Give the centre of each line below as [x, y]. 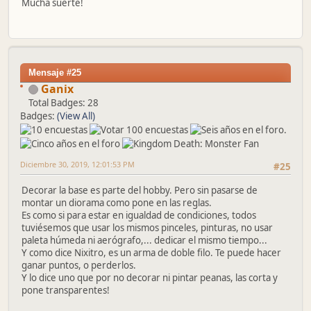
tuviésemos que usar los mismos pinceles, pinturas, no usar [147, 227]
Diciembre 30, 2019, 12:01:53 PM [77, 164]
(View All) [76, 116]
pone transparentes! [66, 290]
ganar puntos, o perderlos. [79, 265]
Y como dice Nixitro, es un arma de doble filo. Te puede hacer [151, 252]
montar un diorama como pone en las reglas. [117, 202]
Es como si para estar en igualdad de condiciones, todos [139, 215]
